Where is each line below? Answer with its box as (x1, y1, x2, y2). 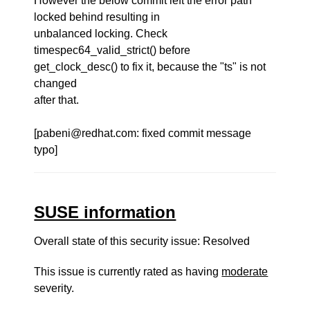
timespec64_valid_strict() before (34, 44, 191, 56)
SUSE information (34, 203, 176, 221)
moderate (221, 266, 268, 277)
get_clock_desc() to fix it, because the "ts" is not (34, 61, 266, 73)
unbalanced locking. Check (34, 28, 168, 39)
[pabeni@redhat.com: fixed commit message (34, 127, 252, 139)
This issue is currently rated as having (34, 266, 222, 277)
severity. (34, 282, 75, 294)
